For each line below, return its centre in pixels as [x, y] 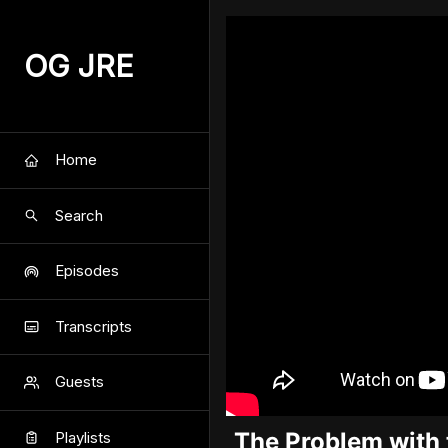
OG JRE [79, 66]
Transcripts [93, 326]
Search [79, 215]
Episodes [87, 271]
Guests [79, 382]
